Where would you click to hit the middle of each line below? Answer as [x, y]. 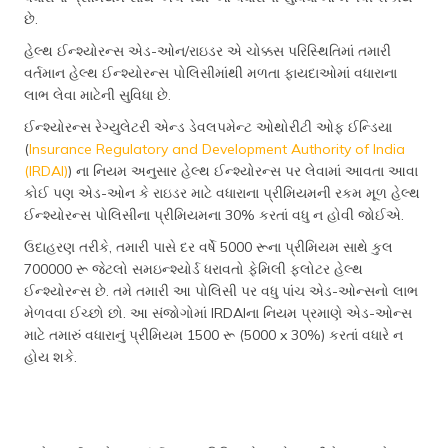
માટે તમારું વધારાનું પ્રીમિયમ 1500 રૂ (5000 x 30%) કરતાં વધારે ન [213, 335]
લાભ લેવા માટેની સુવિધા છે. [97, 95]
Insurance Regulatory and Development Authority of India [217, 149]
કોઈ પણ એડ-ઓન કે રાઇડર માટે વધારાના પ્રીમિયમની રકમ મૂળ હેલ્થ [222, 193]
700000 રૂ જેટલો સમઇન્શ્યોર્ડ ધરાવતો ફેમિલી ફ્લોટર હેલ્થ [193, 269]
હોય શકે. [50, 357]
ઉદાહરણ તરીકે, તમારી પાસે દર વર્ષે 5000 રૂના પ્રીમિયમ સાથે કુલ [208, 247]
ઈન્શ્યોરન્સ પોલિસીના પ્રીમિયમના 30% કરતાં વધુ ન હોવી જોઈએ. [214, 215]
